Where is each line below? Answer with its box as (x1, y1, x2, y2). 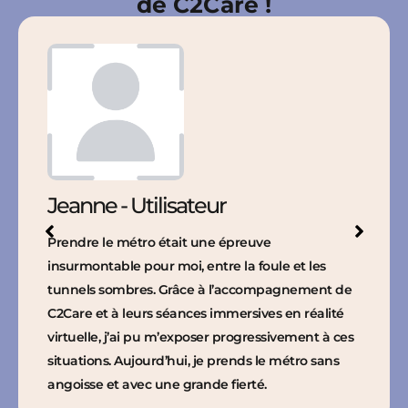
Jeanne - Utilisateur (47, 192, 226, 219)
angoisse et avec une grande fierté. (47, 376, 267, 393)
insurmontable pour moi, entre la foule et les (47, 258, 326, 275)
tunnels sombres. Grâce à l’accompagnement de (47, 281, 352, 299)
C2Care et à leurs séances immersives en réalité (47, 305, 344, 322)
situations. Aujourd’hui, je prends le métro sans (47, 352, 339, 370)
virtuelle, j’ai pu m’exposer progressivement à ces (47, 329, 353, 346)
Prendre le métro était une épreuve (47, 234, 270, 251)
